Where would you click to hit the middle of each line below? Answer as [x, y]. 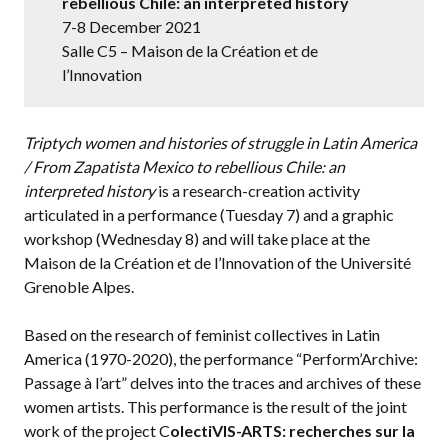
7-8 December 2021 [131, 27]
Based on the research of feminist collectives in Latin [202, 335]
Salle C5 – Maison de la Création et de [190, 51]
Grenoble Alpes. [79, 287]
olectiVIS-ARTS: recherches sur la [292, 431]
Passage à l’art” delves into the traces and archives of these [222, 383]
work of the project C [97, 431]
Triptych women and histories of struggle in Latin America [220, 143]
